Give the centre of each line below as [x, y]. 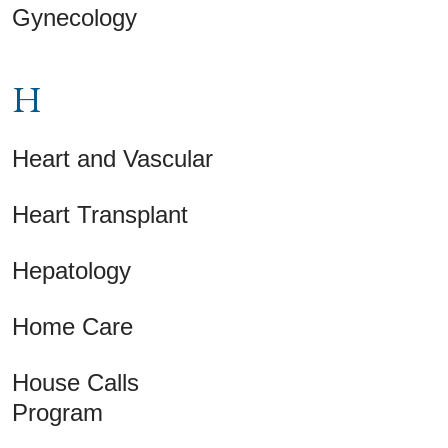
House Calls [75, 382]
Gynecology [74, 17]
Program [57, 412]
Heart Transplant [100, 214]
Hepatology [71, 270]
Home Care [72, 326]
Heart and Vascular [112, 158]
